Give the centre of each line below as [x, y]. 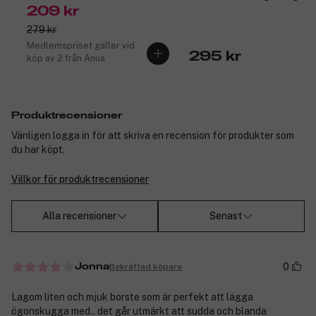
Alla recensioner [79, 216]
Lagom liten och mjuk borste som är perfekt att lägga [132, 297]
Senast [226, 216]
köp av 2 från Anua [66, 58]
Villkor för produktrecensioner [80, 179]
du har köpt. [38, 149]
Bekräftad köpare [146, 266]
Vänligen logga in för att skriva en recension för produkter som [153, 135]
